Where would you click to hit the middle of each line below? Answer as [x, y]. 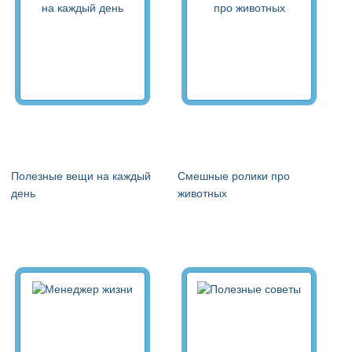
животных [202, 193]
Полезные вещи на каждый [81, 176]
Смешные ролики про [234, 176]
